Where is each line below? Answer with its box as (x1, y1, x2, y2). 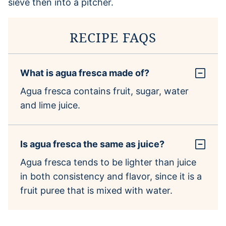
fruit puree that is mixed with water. (20, 185, 173, 196)
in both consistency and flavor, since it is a (20, 171, 202, 182)
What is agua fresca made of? (20, 67, 149, 78)
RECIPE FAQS (69, 28, 157, 46)
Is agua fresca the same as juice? (20, 138, 164, 149)
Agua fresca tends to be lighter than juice (20, 156, 196, 167)
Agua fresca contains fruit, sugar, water (20, 85, 189, 96)
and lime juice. (20, 99, 80, 110)
